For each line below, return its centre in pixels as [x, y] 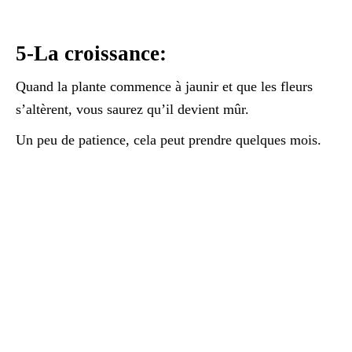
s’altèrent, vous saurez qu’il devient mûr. [132, 109]
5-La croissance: [94, 53]
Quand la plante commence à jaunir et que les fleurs [164, 86]
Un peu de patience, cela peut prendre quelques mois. [169, 139]
